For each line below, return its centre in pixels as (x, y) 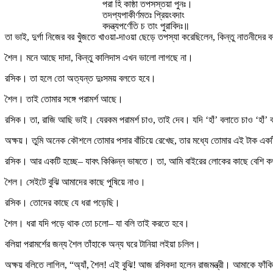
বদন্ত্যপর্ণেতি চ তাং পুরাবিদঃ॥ (146, 26)
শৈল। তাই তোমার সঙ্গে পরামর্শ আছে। (64, 99)
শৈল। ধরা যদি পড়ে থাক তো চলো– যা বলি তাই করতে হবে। (97, 223)
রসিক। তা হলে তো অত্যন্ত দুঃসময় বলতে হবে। (80, 78)
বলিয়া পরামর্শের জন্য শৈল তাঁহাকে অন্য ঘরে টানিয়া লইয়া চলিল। (103, 244)
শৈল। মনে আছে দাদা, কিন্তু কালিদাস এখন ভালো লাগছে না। (99, 58)
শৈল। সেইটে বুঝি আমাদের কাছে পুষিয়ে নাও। (75, 182)
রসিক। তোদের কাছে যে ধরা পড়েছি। (62, 203)
